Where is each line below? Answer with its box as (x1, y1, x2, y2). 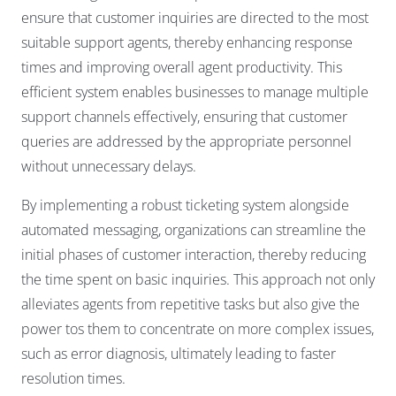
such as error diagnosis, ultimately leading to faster (21, 343, 336, 363)
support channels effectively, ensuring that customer (21, 106, 347, 126)
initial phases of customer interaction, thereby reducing (21, 244, 366, 264)
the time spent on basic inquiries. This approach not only (21, 269, 375, 289)
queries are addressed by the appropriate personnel (21, 131, 352, 151)
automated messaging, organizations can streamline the (21, 219, 366, 240)
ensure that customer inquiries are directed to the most (21, 7, 369, 27)
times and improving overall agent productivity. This (21, 57, 342, 77)
